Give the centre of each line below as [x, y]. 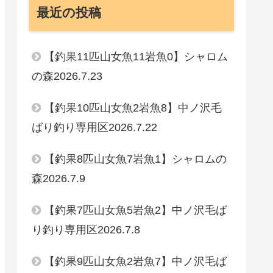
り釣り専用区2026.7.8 [86, 230]
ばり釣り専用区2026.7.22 [94, 127]
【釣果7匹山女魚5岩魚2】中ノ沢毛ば [135, 210]
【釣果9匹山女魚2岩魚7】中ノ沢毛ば [135, 261]
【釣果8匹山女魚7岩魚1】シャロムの [135, 159]
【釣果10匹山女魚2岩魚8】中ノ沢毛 [133, 108]
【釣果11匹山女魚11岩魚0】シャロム [136, 57]
